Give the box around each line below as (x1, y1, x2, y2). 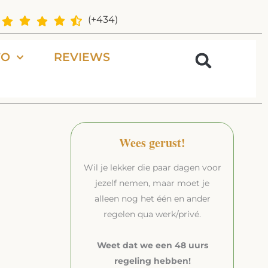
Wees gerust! (119, 134, 186, 151)
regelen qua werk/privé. (103, 209, 202, 220)
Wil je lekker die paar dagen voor (83, 162, 221, 173)
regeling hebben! (114, 255, 191, 266)
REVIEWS (54, 50, 111, 64)
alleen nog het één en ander (94, 193, 211, 204)
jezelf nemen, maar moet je (95, 178, 210, 188)
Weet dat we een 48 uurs (96, 240, 208, 251)
